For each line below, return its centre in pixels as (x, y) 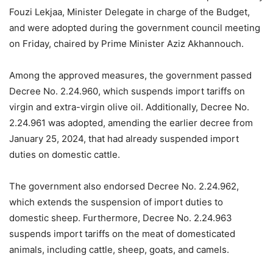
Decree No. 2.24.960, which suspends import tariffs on (127, 91)
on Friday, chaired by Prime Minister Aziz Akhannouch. (126, 43)
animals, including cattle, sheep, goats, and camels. (119, 249)
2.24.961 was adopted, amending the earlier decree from (131, 122)
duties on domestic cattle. (65, 154)
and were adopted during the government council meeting (135, 27)
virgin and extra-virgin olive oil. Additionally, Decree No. (129, 107)
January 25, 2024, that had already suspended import (124, 138)
